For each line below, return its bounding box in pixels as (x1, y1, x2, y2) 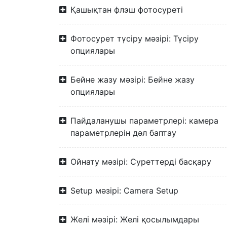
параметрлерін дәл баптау (70, 128, 176, 138)
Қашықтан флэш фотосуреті (70, 5, 183, 15)
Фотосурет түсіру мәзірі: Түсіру (70, 33, 199, 44)
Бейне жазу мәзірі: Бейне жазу (70, 74, 195, 85)
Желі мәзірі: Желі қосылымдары (70, 214, 199, 224)
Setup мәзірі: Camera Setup (70, 185, 178, 196)
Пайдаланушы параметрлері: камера (70, 116, 218, 126)
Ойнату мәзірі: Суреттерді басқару (70, 157, 211, 167)
